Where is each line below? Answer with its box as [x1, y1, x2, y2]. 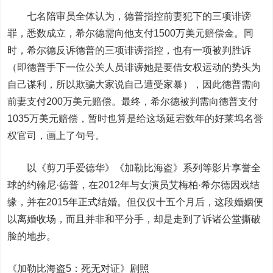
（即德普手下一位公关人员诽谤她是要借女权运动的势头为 [7, 62, 261, 73]
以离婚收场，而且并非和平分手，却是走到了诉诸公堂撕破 [7, 214, 261, 224]
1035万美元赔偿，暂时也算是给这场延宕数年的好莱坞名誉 [7, 113, 264, 124]
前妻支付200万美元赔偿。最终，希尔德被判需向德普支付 [7, 96, 258, 107]
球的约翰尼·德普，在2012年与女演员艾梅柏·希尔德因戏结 [7, 180, 260, 190]
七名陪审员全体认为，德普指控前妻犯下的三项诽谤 [7, 11, 252, 21]
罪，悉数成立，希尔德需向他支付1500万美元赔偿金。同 [7, 28, 254, 38]
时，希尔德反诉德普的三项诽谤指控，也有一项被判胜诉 [7, 45, 252, 55]
